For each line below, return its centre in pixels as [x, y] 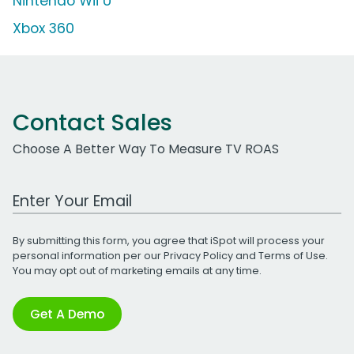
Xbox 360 [43, 28]
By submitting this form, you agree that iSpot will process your [169, 240]
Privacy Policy [198, 255]
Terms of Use [292, 255]
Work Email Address [73, 192]
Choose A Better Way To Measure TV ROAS [146, 149]
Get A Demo [67, 314]
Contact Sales [92, 122]
